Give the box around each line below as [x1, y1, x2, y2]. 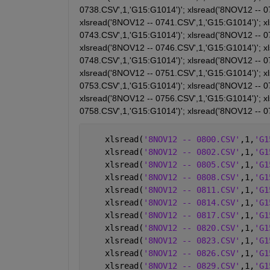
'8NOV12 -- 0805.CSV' [143, 159, 240, 169]
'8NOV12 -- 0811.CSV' [143, 184, 240, 195]
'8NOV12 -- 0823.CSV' [143, 235, 240, 245]
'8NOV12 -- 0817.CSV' [143, 210, 240, 220]
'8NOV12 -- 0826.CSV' [143, 248, 240, 258]
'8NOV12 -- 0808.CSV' [143, 172, 240, 182]
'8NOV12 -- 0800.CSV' [143, 134, 240, 144]
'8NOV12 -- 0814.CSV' [143, 197, 240, 207]
